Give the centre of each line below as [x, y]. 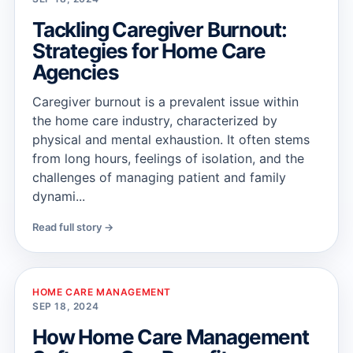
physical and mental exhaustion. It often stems [171, 139]
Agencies [76, 72]
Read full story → [73, 227]
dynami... [59, 196]
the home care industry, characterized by [155, 121]
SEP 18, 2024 [66, 306]
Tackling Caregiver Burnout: [160, 30]
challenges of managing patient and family [159, 177]
